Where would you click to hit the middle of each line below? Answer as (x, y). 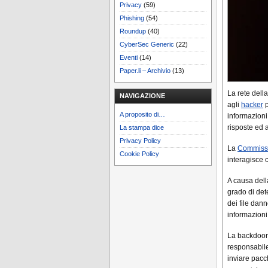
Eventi (129, 57)
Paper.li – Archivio (145, 71)
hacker (252, 104)
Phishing (132, 18)
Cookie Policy (139, 154)
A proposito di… (142, 114)
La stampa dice (142, 127)
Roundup (133, 31)
